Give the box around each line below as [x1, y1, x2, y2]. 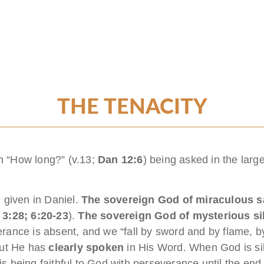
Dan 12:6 [98, 153, 143, 166]
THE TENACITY [57, 96, 207, 118]
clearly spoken [48, 241, 124, 253]
